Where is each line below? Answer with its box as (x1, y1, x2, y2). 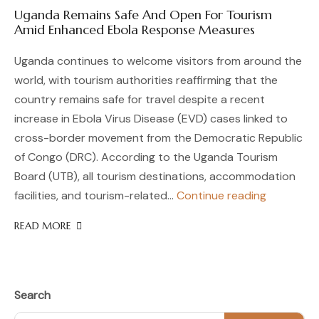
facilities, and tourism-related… (14, 188, 177, 203)
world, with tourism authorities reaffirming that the (14, 73, 278, 88)
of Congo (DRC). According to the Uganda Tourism (14, 150, 278, 164)
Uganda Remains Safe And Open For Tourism (14, 6, 272, 23)
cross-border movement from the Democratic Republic (14, 130, 303, 145)
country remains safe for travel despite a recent (14, 92, 265, 107)
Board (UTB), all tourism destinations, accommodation (14, 169, 296, 184)
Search (14, 288, 51, 303)
